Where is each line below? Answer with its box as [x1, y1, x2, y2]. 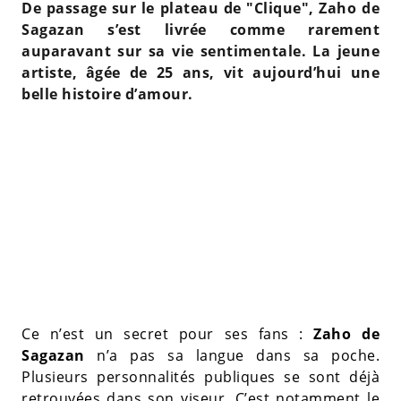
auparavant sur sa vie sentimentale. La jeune [21, 40, 380, 61]
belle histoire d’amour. [21, 83, 193, 104]
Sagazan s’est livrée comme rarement [21, 19, 380, 39]
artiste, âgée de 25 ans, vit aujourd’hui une [21, 62, 380, 82]
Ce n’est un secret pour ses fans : [21, 323, 314, 344]
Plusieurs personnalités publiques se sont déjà [21, 366, 380, 387]
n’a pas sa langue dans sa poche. [84, 345, 380, 365]
